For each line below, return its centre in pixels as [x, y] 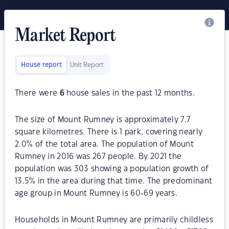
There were [37, 93]
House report [41, 65]
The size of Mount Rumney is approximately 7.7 [103, 120]
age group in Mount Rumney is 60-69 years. [96, 193]
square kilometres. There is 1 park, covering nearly [109, 132]
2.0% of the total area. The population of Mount [105, 144]
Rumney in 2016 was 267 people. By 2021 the [98, 157]
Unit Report [87, 65]
